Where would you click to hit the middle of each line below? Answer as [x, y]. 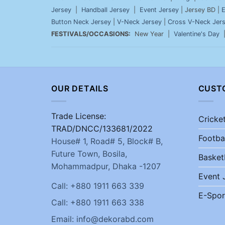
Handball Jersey [105, 10]
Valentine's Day [197, 34]
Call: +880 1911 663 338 [98, 203]
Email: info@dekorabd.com [102, 219]
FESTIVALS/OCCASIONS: [91, 34]
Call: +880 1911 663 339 [98, 186]
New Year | [152, 34]
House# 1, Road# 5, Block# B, [107, 141]
